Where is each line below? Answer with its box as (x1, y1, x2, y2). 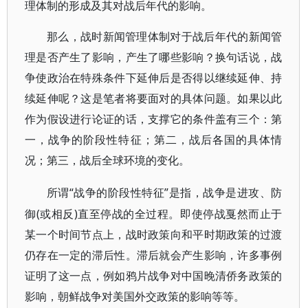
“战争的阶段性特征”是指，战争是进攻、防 (69, 185, 283, 200)
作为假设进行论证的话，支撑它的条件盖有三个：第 (25, 113, 283, 125)
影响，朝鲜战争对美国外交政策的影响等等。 (25, 289, 245, 304)
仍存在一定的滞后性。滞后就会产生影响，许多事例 (25, 247, 283, 263)
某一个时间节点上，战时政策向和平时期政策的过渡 (25, 227, 283, 242)
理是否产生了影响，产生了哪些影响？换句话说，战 (25, 52, 283, 63)
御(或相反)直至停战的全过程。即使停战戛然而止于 (25, 206, 283, 221)
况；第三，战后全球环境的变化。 (25, 155, 190, 166)
